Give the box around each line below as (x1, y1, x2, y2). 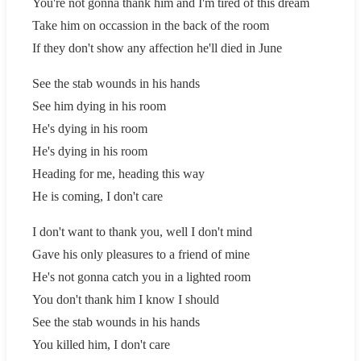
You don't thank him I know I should (32, 292, 219, 306)
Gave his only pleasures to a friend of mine (32, 247, 250, 261)
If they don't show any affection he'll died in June (32, 40, 282, 55)
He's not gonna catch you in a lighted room (32, 269, 251, 284)
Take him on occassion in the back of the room (32, 18, 269, 32)
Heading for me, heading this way (32, 166, 205, 180)
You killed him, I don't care (32, 337, 170, 351)
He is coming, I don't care (32, 189, 163, 203)
